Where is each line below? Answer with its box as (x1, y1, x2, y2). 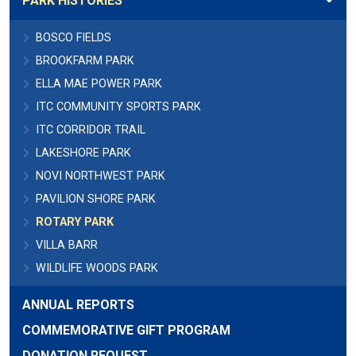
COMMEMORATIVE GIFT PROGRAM (22, 323, 230, 339)
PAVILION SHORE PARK (36, 192, 156, 207)
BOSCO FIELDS (36, 31, 111, 45)
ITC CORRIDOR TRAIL (36, 123, 145, 137)
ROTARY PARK (36, 215, 114, 230)
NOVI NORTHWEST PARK (36, 169, 165, 184)
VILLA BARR (36, 238, 98, 253)
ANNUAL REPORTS (22, 297, 134, 313)
